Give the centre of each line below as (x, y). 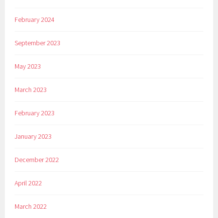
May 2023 (28, 66)
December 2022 (37, 159)
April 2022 (28, 183)
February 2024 (35, 20)
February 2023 (35, 113)
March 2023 (31, 90)
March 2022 (31, 206)
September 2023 (38, 43)
